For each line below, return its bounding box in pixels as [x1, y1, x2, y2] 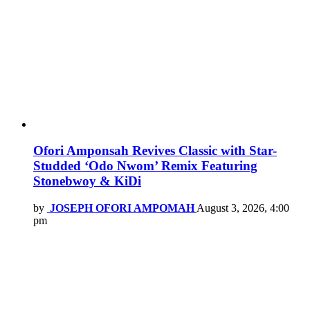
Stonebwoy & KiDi [33, 174, 141, 189]
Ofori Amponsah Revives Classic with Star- [33, 143, 277, 158]
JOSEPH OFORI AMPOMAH [50, 202, 194, 215]
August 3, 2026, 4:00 [197, 202, 289, 215]
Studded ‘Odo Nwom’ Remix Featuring [33, 158, 257, 174]
